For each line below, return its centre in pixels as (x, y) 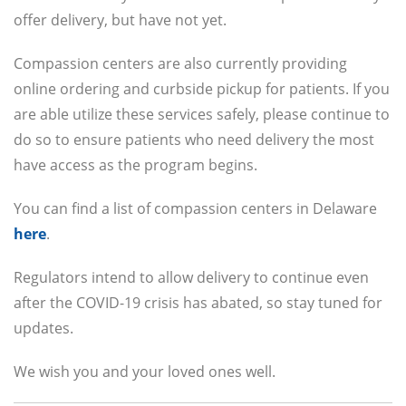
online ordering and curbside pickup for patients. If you (202, 89)
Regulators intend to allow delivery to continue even (191, 278)
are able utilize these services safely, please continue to (202, 115)
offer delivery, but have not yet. (120, 20)
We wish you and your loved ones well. (145, 372)
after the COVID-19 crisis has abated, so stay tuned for (198, 303)
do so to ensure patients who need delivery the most (194, 140)
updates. (43, 329)
